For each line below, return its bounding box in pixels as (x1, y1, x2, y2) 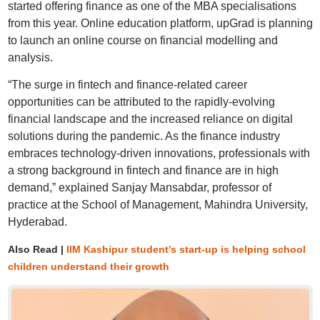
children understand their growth (7, 261, 169, 272)
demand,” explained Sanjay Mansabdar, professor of (7, 181, 271, 194)
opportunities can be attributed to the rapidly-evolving (7, 96, 275, 108)
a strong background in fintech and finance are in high (7, 164, 279, 176)
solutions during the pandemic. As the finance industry (7, 130, 280, 142)
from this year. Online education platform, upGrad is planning (7, 17, 313, 29)
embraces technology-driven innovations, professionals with (7, 147, 310, 159)
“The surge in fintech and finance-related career (7, 79, 247, 91)
